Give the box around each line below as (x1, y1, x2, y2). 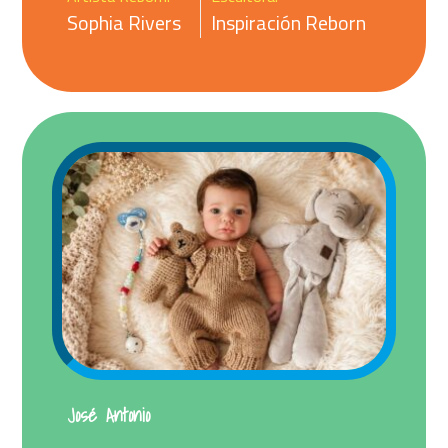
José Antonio (67, 399, 151, 431)
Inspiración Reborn (211, 6, 367, 38)
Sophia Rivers (67, 6, 182, 38)
